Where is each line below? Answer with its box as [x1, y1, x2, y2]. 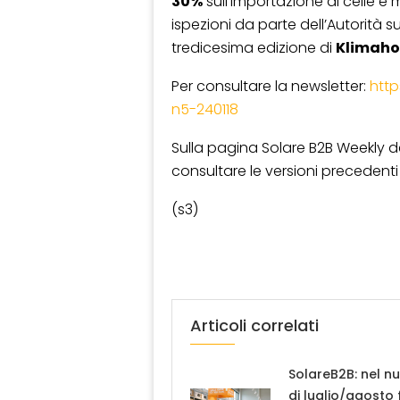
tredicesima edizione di [171, 37, 336, 59]
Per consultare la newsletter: [171, 76, 370, 97]
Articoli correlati [190, 314, 319, 337]
